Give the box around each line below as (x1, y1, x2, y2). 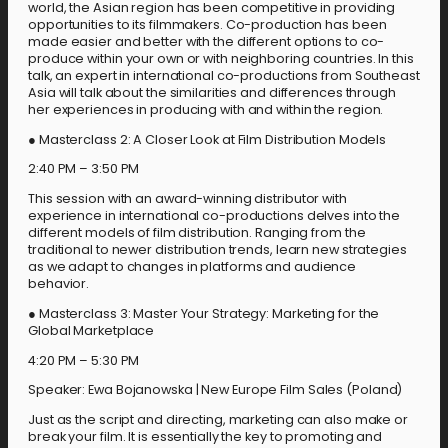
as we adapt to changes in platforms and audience (28, 258, 357, 275)
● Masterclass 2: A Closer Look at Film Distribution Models (28, 130, 387, 148)
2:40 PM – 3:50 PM (28, 160, 140, 178)
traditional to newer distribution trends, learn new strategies (28, 241, 407, 258)
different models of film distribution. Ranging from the (28, 224, 366, 241)
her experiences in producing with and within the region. (28, 100, 384, 118)
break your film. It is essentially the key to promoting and (28, 428, 383, 445)
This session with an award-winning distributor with (28, 190, 347, 207)
